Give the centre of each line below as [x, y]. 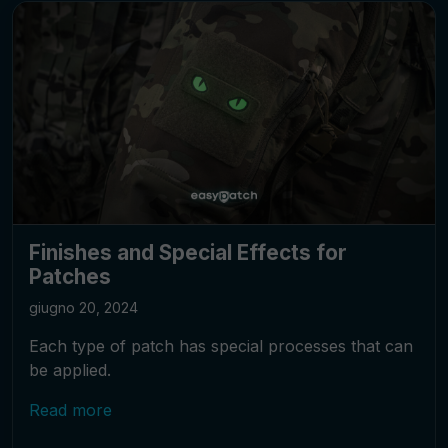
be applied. [70, 369]
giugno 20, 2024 [83, 307]
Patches [70, 276]
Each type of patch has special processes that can [221, 345]
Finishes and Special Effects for [188, 252]
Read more [70, 409]
